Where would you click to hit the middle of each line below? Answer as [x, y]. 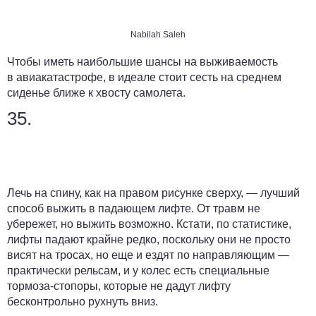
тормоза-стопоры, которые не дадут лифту [119, 286]
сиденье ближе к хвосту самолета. [96, 92]
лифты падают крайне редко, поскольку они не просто [149, 239]
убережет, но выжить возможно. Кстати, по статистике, [149, 224]
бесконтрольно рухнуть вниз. [83, 301]
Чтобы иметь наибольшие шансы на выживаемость [142, 61]
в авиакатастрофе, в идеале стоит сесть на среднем [144, 77]
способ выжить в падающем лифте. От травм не [134, 208]
